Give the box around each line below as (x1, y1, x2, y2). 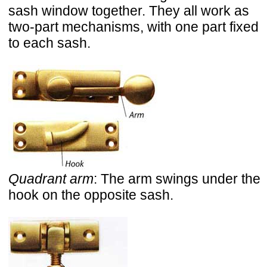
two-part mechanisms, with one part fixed (8, 19, 259, 35)
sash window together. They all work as (8, 3, 249, 19)
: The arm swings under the (94, 171, 260, 187)
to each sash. (8, 35, 91, 51)
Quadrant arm (8, 171, 94, 187)
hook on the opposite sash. (8, 187, 173, 203)
